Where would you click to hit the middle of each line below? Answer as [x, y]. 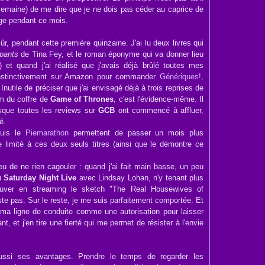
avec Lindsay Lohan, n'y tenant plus [140, 178]
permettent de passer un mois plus [136, 133]
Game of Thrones [82, 99]
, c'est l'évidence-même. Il [159, 99]
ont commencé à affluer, [159, 110]
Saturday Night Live [40, 178]
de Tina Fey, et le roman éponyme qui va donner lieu [111, 54]
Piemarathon [47, 133]
